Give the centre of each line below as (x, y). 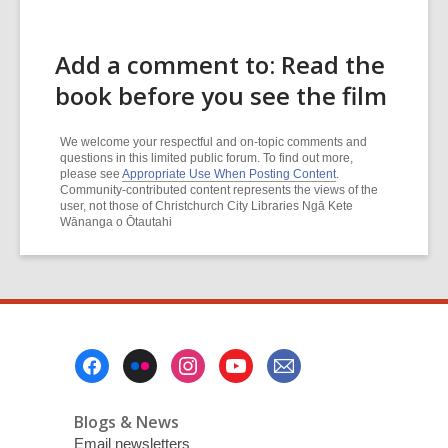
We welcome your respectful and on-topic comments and (213, 142)
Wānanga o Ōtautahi (116, 222)
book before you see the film (221, 95)
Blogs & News (126, 422)
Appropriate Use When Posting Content (229, 174)
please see (91, 174)
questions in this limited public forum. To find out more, (206, 158)
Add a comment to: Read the (220, 64)
